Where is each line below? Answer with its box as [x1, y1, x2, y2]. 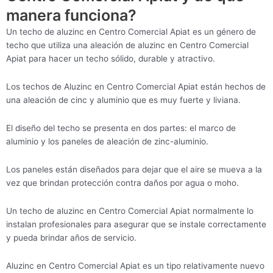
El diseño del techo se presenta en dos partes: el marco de [6, 123, 236, 133]
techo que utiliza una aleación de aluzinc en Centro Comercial [6, 40, 249, 51]
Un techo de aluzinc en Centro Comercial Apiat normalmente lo [6, 206, 253, 216]
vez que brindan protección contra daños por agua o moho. [6, 178, 239, 188]
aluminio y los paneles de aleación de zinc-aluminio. [6, 136, 208, 147]
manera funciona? [6, 6, 136, 25]
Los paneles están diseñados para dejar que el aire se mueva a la [6, 165, 262, 175]
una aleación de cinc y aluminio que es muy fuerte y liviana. [6, 95, 241, 105]
